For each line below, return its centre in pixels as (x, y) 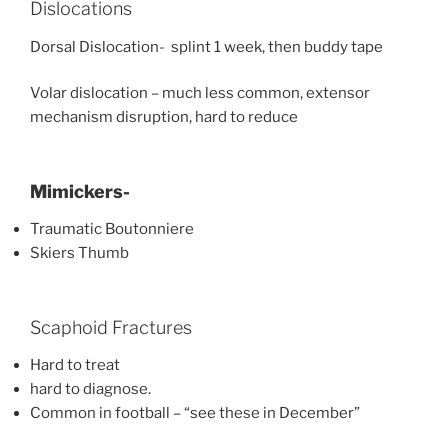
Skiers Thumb (79, 253)
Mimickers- (80, 191)
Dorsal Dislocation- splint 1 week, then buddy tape (206, 46)
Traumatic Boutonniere (112, 229)
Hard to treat (75, 365)
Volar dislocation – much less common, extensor (200, 93)
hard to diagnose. (90, 389)
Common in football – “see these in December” (195, 413)
